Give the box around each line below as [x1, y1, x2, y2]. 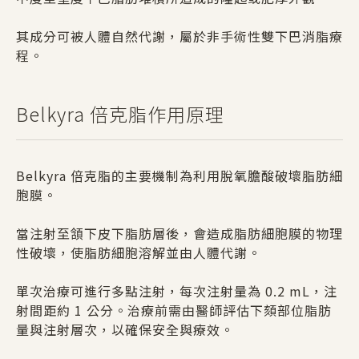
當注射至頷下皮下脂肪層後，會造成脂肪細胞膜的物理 [16, 223, 343, 243]
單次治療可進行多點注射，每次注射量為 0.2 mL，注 [16, 280, 337, 301]
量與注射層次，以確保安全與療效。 [16, 319, 234, 339]
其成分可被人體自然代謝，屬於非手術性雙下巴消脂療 [16, 26, 343, 46]
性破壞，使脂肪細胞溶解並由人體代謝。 [16, 242, 261, 262]
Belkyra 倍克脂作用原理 [16, 99, 224, 127]
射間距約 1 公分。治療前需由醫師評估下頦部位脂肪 [16, 300, 332, 320]
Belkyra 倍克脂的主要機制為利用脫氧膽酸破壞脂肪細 [16, 165, 343, 185]
